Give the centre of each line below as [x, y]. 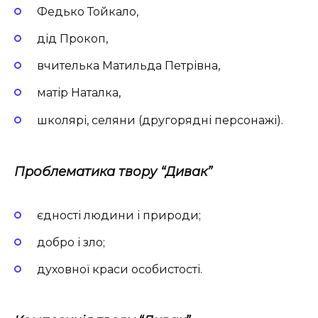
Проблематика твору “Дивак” [113, 171]
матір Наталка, [79, 93]
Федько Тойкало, [88, 11]
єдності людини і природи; [119, 215]
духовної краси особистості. [120, 270]
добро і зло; [71, 243]
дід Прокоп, [72, 38]
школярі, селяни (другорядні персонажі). [160, 120]
